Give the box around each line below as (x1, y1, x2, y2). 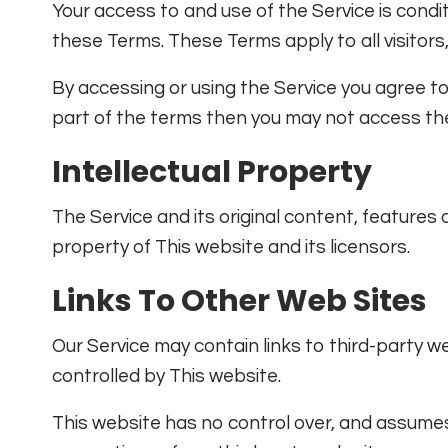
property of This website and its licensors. (52, 237, 410, 258)
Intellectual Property (52, 151, 372, 194)
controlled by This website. (52, 366, 281, 387)
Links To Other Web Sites (52, 280, 427, 323)
